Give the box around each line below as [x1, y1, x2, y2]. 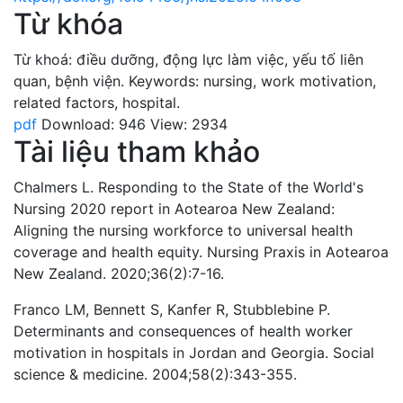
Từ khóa [13, 5, 123, 41]
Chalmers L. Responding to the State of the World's [13, 177, 363, 196]
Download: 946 [41, 114, 146, 133]
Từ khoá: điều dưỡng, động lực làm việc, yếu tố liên [13, 49, 363, 68]
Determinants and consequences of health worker [13, 321, 353, 340]
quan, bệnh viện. [13, 71, 124, 90]
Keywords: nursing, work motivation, [129, 71, 376, 90]
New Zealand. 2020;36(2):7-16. [13, 264, 224, 282]
